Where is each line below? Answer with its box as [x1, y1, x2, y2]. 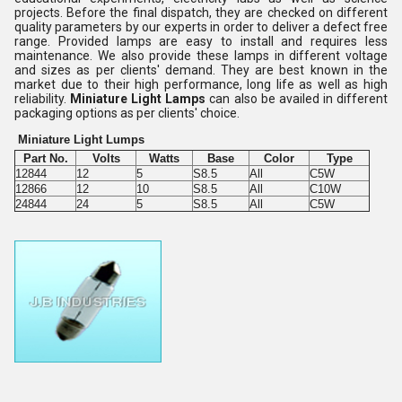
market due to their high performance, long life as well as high [14, 77, 388, 92]
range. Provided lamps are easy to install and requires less [14, 34, 388, 48]
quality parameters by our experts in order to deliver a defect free [14, 20, 388, 34]
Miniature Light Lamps [70, 92, 206, 106]
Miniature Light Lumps [14, 133, 144, 146]
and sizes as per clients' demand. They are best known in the [14, 63, 388, 77]
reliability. [14, 92, 71, 106]
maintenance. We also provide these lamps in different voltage [14, 48, 388, 63]
